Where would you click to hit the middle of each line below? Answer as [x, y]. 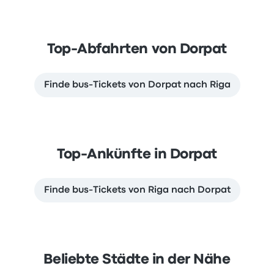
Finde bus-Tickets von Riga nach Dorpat [137, 190]
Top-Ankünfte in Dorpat [137, 155]
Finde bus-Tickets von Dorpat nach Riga [137, 85]
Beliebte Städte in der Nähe [137, 260]
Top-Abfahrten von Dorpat [137, 50]
